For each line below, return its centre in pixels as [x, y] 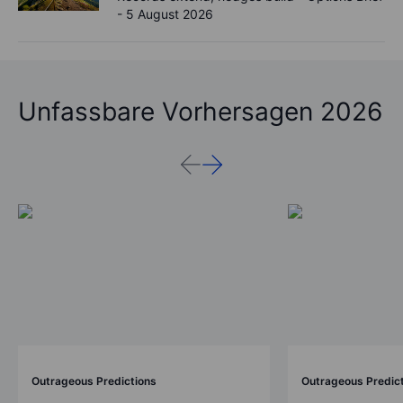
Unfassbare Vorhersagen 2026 [200, 111]
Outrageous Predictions [94, 381]
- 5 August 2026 [165, 13]
